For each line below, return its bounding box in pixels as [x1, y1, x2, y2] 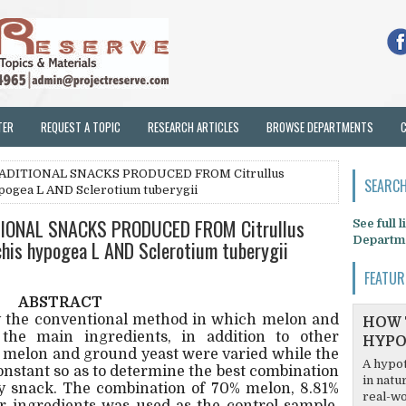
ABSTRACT [18, 295, 102, 311]
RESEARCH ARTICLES [148, 118, 239, 136]
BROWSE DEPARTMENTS [266, 118, 373, 136]
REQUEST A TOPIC [41, 118, 121, 136]
